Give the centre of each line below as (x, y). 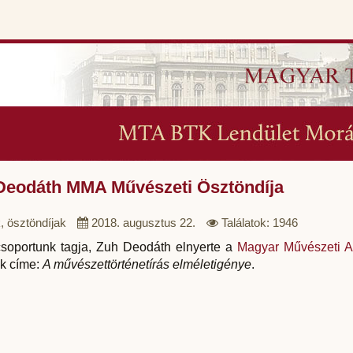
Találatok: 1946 (259, 223)
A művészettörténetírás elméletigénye (147, 264)
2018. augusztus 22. (143, 223)
